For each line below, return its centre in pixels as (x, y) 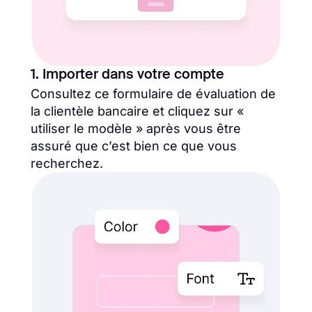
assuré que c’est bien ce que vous (134, 146)
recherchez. (67, 164)
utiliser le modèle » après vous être (136, 129)
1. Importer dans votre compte (127, 76)
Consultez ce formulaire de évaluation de (153, 94)
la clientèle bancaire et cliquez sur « (137, 111)
